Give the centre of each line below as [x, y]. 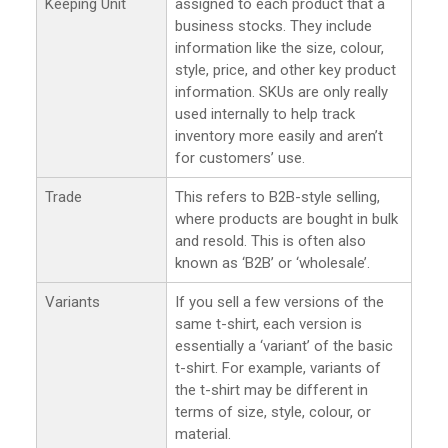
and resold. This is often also [270, 240]
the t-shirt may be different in [271, 389]
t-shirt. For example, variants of [278, 367]
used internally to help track [265, 113]
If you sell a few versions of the [279, 301]
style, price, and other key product [285, 69]
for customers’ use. [240, 157]
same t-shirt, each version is [268, 323]
